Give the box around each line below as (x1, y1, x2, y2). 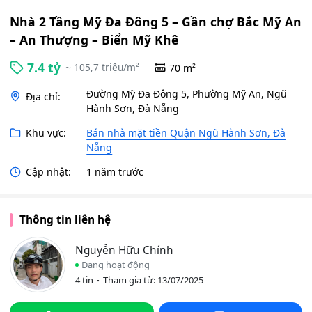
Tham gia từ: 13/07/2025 (103, 274, 203, 287)
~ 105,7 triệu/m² (65, 61, 139, 74)
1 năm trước (86, 165, 144, 178)
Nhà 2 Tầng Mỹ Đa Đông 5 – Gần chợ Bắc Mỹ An (10, 13, 302, 30)
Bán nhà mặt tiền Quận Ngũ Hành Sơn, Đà (86, 126, 286, 139)
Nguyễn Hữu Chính (75, 242, 173, 258)
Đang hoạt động (81, 258, 150, 271)
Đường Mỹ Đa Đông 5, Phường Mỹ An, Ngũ (86, 87, 288, 100)
